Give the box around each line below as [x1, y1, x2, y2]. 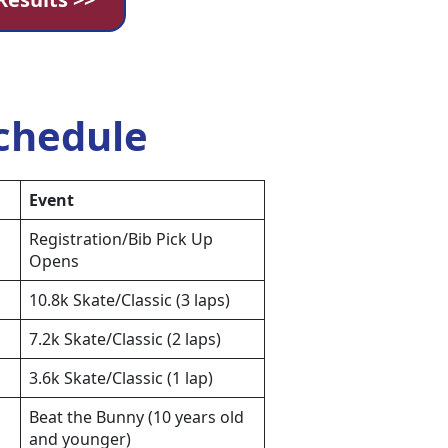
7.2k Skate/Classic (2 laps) [29, 328, 221, 351]
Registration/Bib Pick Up [29, 228, 213, 251]
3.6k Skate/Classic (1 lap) [29, 367, 213, 390]
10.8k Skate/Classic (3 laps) [29, 289, 230, 312]
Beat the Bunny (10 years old [29, 406, 244, 429]
